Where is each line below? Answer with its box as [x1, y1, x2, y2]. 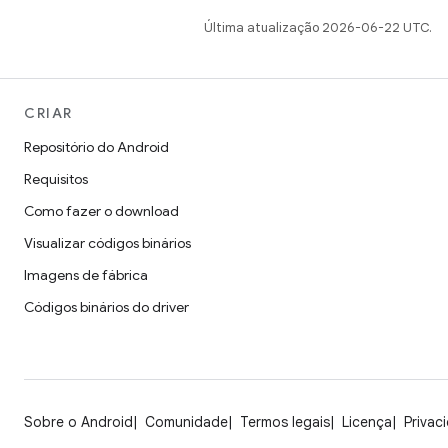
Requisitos [24, 170, 88, 188]
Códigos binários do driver [24, 298, 189, 316]
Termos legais [240, 413, 330, 431]
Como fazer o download [24, 202, 179, 220]
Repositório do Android [24, 138, 169, 156]
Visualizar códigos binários [24, 234, 191, 252]
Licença [342, 413, 392, 431]
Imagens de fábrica [24, 266, 148, 284]
